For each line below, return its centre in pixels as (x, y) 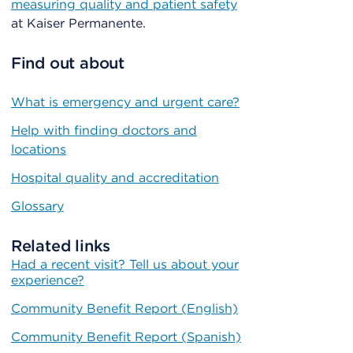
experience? (47, 281)
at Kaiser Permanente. (78, 24)
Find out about (68, 63)
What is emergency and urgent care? (125, 102)
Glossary (37, 206)
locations (38, 150)
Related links (61, 246)
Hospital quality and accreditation (115, 178)
